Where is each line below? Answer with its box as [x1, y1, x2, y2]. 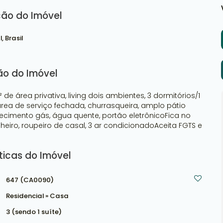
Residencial [6, 191, 45, 201]
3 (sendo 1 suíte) [6, 207, 62, 217]
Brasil [5, 33, 23, 43]
